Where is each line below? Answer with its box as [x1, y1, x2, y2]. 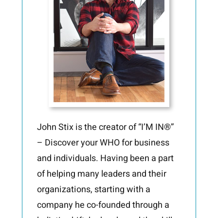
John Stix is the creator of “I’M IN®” [36, 120, 174, 134]
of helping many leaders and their [36, 167, 166, 181]
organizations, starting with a [36, 182, 150, 196]
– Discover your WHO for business [36, 136, 169, 149]
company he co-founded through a [36, 198, 169, 212]
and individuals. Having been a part [36, 151, 174, 165]
